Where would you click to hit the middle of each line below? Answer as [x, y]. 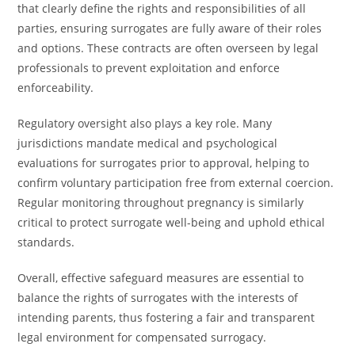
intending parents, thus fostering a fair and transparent [166, 317]
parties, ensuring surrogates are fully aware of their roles [170, 28]
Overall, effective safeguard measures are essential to [161, 278]
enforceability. [56, 88]
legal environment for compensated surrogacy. [142, 337]
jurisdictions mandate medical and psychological [148, 143]
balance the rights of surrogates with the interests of [158, 298]
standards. [46, 242]
